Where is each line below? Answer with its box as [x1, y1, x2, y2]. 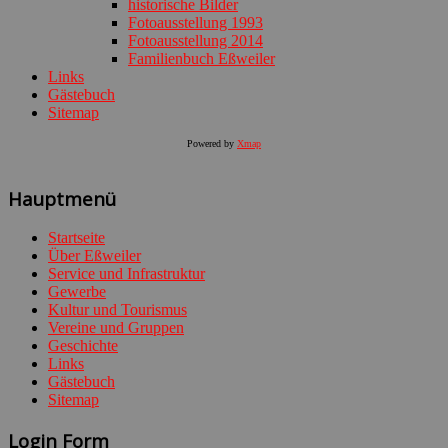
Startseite [48, 229, 105, 247]
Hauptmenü [8, 185, 116, 211]
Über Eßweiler [48, 247, 141, 265]
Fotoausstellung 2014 [128, 31, 263, 49]
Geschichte [48, 337, 118, 355]
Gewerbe [48, 283, 106, 301]
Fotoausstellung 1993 [128, 13, 263, 31]
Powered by [187, 137, 237, 149]
